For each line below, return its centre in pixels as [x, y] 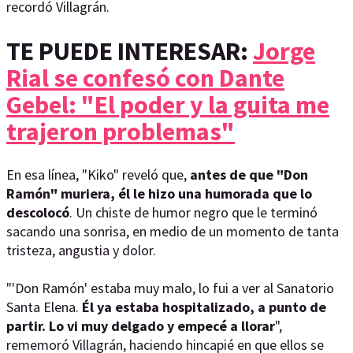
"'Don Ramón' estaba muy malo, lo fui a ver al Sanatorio [170, 288]
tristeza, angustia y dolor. [81, 251]
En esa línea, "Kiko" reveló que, [98, 175]
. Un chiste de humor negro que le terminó [193, 213]
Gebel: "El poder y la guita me [168, 104]
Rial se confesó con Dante [145, 78]
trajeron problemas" [121, 131]
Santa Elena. [44, 307]
